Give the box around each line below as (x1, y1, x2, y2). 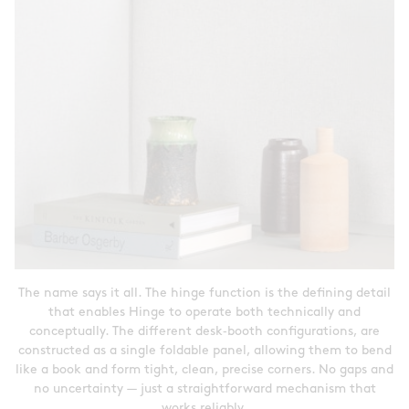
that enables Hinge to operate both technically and (48, 305, 361, 320)
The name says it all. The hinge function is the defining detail (18, 286, 391, 300)
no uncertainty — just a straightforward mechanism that (33, 382, 376, 396)
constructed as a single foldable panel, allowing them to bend (17, 343, 392, 358)
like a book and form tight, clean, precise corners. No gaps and (16, 362, 393, 377)
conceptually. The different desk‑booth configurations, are (29, 324, 380, 339)
